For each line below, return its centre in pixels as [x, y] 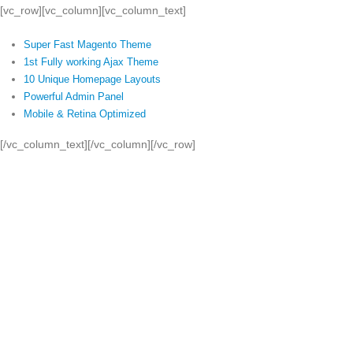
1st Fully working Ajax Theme [91, 61]
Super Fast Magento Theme [87, 44]
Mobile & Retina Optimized [84, 113]
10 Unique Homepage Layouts [92, 79]
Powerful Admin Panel [73, 96]
